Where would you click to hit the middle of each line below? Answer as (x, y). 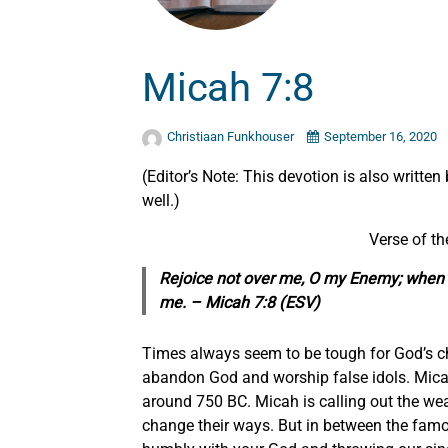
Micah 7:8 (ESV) (262, 302)
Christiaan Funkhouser (232, 136)
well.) (161, 200)
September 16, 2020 (380, 136)
